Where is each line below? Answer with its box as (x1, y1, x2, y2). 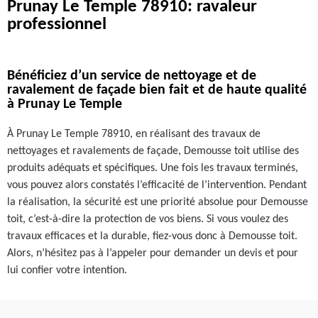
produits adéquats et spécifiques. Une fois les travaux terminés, (7, 163, 298, 174)
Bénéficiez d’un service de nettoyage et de (7, 69, 256, 83)
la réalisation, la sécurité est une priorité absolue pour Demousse (7, 197, 308, 208)
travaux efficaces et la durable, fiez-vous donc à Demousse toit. (7, 231, 297, 242)
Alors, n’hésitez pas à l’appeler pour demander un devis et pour (7, 248, 298, 259)
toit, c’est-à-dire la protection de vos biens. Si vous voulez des (7, 214, 288, 225)
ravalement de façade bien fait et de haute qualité (7, 83, 307, 97)
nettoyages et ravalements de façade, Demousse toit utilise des (7, 146, 299, 157)
